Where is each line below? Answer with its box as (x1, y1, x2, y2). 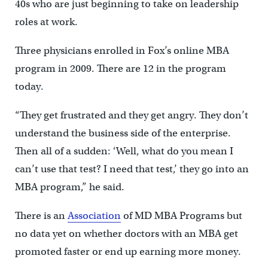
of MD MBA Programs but (120, 209, 242, 223)
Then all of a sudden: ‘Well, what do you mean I (14, 145, 233, 158)
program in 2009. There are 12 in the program (14, 62, 226, 75)
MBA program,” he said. (14, 181, 124, 194)
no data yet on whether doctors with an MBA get (14, 227, 238, 240)
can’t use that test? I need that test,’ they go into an (14, 163, 249, 176)
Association (67, 209, 121, 223)
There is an (14, 209, 68, 223)
